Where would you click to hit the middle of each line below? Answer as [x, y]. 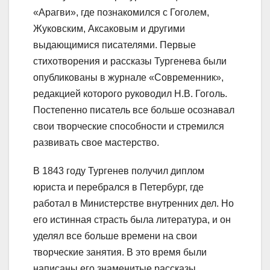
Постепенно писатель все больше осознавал [134, 110]
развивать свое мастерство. [96, 142]
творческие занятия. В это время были [120, 252]
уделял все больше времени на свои [115, 236]
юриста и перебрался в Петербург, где [118, 187]
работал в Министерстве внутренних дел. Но [133, 203]
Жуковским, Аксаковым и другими [109, 28]
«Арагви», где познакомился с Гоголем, [121, 12]
